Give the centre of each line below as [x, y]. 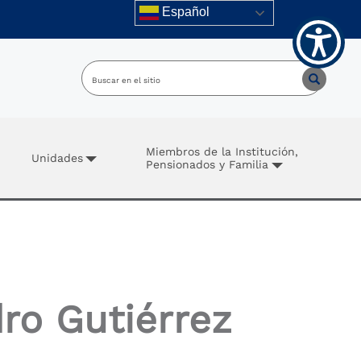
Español [185, 12]
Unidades [57, 158]
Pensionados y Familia [207, 164]
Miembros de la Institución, [222, 151]
